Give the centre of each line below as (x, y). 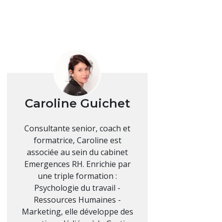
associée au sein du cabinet (77, 152)
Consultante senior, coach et (77, 129)
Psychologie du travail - (77, 188)
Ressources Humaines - (77, 200)
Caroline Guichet (77, 104)
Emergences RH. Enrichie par (77, 164)
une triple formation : (77, 176)
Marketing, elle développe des (77, 212)
